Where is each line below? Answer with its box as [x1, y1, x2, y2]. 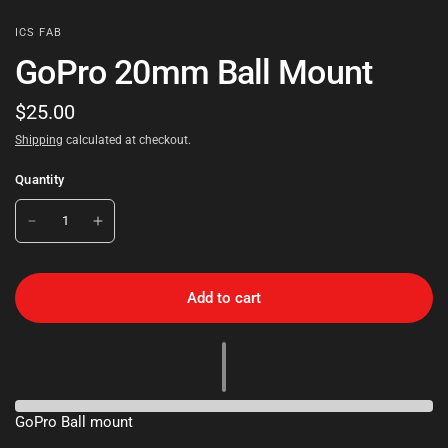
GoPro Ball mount [15, 413, 134, 432]
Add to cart [187, 288, 261, 307]
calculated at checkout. [63, 133, 191, 148]
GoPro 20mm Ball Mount [15, 52, 373, 93]
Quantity [15, 172, 65, 188]
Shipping [15, 133, 63, 148]
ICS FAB [15, 26, 62, 40]
